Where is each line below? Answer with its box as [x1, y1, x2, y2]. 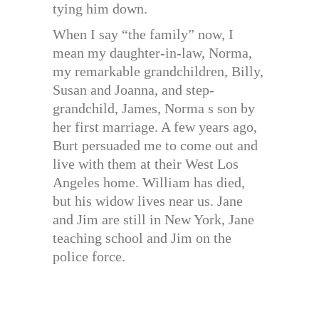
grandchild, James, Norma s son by [53, 100, 255, 117]
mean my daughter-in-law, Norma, [53, 45, 252, 61]
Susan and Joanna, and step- [53, 82, 214, 98]
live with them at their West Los [53, 156, 239, 172]
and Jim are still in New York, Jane [53, 211, 254, 228]
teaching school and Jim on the [53, 230, 231, 246]
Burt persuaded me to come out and [53, 137, 258, 154]
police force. [53, 249, 125, 265]
